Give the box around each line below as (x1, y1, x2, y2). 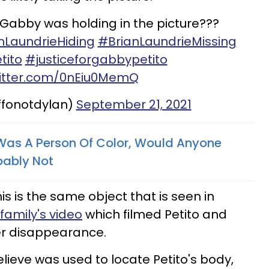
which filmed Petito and (82, 206, 227, 223)
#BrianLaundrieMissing (97, 33, 237, 50)
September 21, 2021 (76, 96, 192, 113)
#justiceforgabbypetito (25, 51, 168, 68)
